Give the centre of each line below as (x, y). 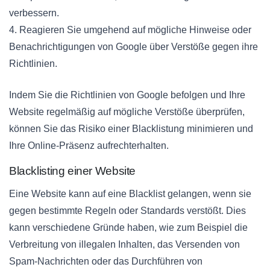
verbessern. (34, 13)
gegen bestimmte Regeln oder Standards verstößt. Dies (127, 210)
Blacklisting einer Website (73, 171)
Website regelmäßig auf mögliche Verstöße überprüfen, (127, 111)
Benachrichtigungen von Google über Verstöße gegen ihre (133, 46)
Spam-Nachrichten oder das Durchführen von (106, 261)
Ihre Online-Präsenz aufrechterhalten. (89, 145)
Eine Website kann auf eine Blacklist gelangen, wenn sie (130, 193)
